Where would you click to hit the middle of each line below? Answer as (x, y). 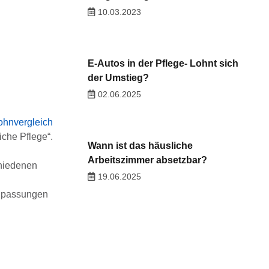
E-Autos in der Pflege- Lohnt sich (163, 64)
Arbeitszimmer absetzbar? (147, 160)
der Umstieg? (118, 78)
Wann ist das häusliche (140, 146)
